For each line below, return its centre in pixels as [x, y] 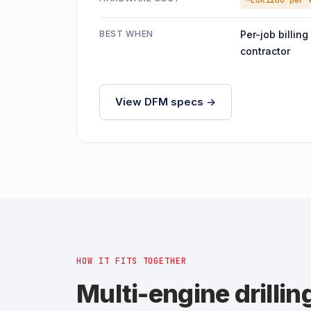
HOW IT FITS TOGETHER [132, 261]
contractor [265, 51]
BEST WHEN [126, 34]
